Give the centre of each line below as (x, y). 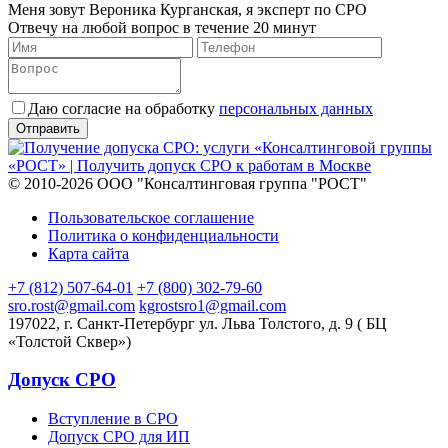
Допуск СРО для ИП (119, 437)
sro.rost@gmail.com (71, 305)
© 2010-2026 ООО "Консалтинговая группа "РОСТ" (187, 183)
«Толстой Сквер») (69, 341)
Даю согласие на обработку (123, 108)
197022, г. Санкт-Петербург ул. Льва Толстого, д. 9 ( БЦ (197, 323)
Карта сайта (88, 253)
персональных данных (296, 108)
